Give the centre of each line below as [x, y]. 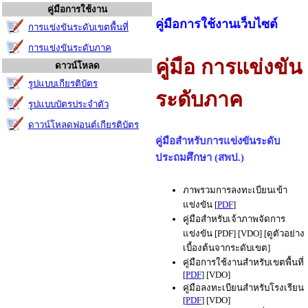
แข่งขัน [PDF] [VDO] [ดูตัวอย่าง [244, 234]
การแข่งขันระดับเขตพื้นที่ [78, 27]
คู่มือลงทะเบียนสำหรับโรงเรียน [243, 288]
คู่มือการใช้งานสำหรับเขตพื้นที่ [243, 263]
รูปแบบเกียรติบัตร [63, 84]
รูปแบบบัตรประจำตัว [68, 104]
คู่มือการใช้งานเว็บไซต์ [217, 24]
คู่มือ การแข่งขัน [229, 67]
